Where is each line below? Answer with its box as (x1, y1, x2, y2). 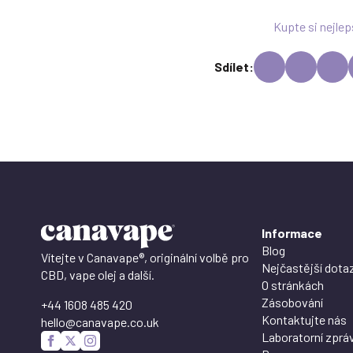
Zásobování (262, 294, 323, 310)
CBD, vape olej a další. (41, 266, 154, 282)
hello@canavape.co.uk (41, 314, 159, 329)
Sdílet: (214, 58, 254, 74)
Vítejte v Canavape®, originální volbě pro (41, 249, 249, 265)
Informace (262, 225, 322, 240)
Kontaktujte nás (262, 311, 347, 327)
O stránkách (262, 277, 324, 292)
